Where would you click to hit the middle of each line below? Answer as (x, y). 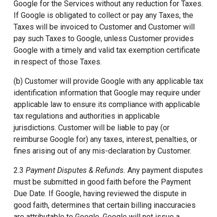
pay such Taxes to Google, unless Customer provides (104, 39)
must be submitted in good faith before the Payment (102, 182)
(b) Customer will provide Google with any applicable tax (108, 81)
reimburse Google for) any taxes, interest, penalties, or (105, 139)
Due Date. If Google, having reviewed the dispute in (100, 194)
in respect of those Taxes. (58, 62)
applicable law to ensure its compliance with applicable (107, 104)
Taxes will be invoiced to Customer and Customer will (104, 27)
